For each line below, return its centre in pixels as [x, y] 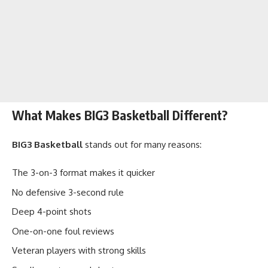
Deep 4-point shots [52, 212]
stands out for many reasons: [142, 144]
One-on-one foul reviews [63, 231]
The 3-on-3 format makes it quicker [83, 173]
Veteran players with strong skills [79, 251]
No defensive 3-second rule [68, 192]
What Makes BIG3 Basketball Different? [120, 115]
